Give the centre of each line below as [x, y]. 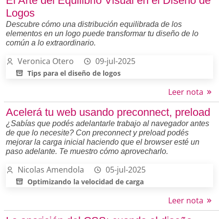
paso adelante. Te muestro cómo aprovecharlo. [87, 151]
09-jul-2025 [115, 61]
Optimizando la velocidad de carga [86, 181]
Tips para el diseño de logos [74, 73]
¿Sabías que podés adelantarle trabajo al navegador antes [108, 123]
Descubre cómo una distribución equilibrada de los [94, 24]
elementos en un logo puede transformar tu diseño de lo [102, 33]
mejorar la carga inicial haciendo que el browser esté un [103, 142]
